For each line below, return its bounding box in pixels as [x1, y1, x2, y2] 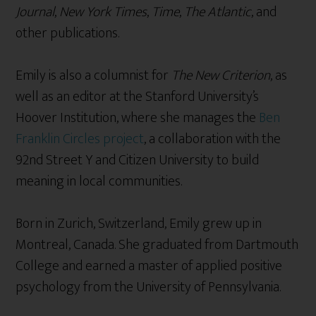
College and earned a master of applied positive [16, 253, 283, 278]
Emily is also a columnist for [16, 63, 172, 87]
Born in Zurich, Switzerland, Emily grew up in [16, 211, 262, 236]
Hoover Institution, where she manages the [16, 105, 260, 130]
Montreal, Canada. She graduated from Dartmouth [16, 232, 299, 257]
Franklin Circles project [16, 126, 145, 151]
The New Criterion [171, 63, 271, 87]
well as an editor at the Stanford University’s [16, 84, 260, 109]
